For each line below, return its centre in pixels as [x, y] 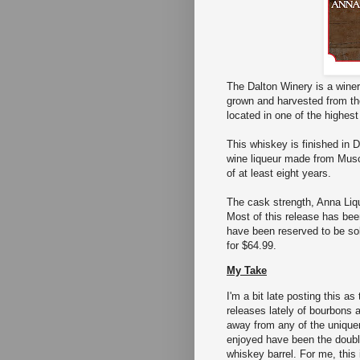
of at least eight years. [280, 174]
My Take [247, 271]
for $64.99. [253, 246]
